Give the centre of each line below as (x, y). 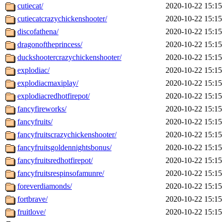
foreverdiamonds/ (45, 186)
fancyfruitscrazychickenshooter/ (67, 135)
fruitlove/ (31, 212)
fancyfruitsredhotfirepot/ (55, 161)
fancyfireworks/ (42, 109)
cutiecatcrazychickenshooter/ (62, 19)
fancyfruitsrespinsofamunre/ (61, 173)
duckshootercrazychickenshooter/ (69, 57)
